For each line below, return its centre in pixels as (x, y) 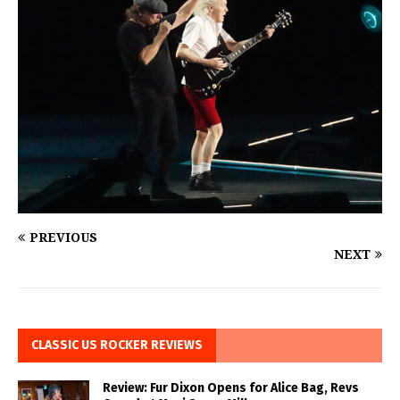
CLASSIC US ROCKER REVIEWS (117, 346)
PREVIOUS (63, 238)
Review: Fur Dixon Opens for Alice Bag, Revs (231, 388)
